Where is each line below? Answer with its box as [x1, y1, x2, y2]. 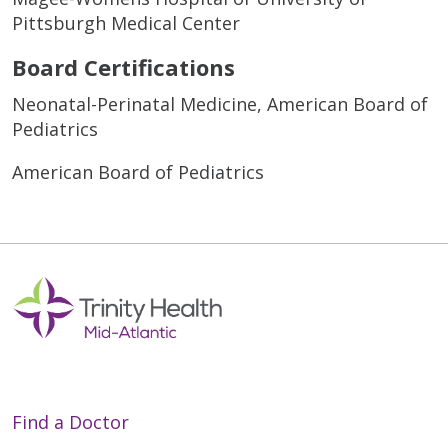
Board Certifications [12, 52, 235, 83]
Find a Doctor [12, 409, 129, 434]
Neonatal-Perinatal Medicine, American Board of [12, 92, 428, 117]
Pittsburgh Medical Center [12, 11, 240, 36]
